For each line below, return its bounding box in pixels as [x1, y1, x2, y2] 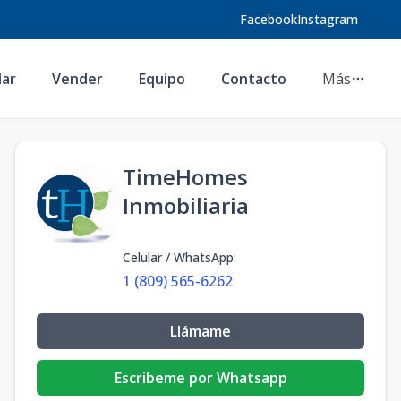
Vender [52, 68, 103, 89]
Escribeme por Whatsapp [114, 368, 287, 388]
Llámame [170, 321, 231, 341]
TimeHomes [123, 162, 248, 192]
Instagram [297, 11, 358, 28]
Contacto [221, 68, 286, 89]
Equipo [139, 68, 185, 89]
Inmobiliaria [123, 191, 249, 220]
